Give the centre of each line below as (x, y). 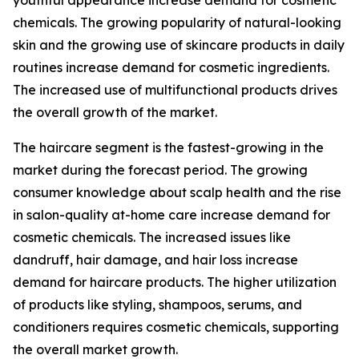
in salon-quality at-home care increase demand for (171, 215)
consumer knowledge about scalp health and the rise (177, 193)
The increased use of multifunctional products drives (175, 90)
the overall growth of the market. (115, 113)
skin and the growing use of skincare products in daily (179, 45)
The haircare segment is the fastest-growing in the (168, 148)
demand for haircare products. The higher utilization (175, 282)
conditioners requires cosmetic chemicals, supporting (176, 327)
